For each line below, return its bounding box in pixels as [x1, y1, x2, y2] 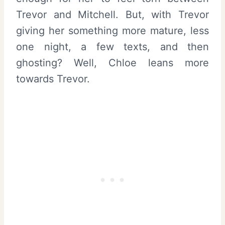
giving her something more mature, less [16, 25, 209, 37]
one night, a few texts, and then [16, 41, 209, 53]
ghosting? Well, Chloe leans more [16, 57, 209, 69]
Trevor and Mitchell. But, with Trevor [16, 9, 209, 21]
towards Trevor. [16, 73, 90, 85]
